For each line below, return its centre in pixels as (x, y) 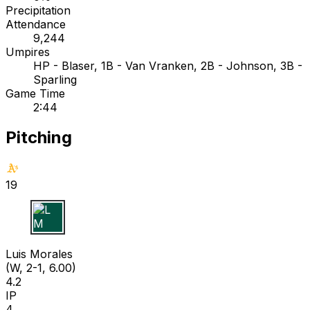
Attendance (36, 24)
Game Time (35, 93)
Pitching (39, 138)
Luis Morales (39, 254)
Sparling (55, 79)
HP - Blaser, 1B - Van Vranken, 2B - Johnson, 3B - (168, 65)
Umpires (28, 52)
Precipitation (38, 10)
